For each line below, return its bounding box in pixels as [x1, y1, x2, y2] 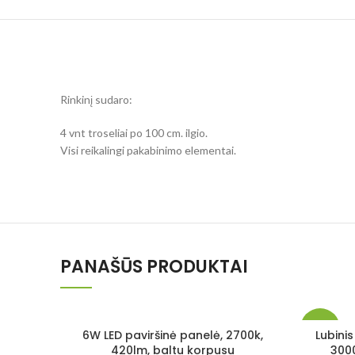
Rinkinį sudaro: [60, 92, 132, 106]
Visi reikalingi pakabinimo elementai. [60, 143, 236, 157]
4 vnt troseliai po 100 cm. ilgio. [60, 125, 208, 139]
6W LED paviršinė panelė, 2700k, [82, 326, 263, 343]
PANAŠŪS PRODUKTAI [60, 254, 248, 279]
